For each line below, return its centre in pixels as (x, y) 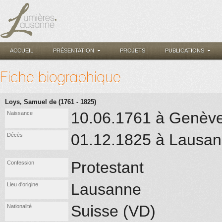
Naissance (20, 113)
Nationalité (19, 206)
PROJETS (133, 51)
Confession (21, 163)
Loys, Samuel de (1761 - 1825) (51, 102)
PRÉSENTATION (74, 51)
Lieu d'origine (23, 184)
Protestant (107, 167)
